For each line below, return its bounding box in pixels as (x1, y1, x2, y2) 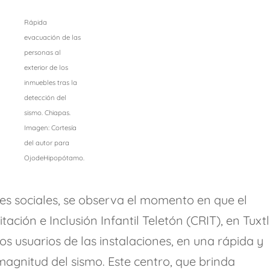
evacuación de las (24, 33, 81, 42)
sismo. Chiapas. (24, 108, 71, 118)
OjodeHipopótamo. (24, 154, 84, 163)
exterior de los (24, 63, 68, 72)
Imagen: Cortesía (24, 124, 77, 133)
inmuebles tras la (24, 78, 77, 87)
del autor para (24, 139, 69, 148)
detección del (24, 93, 66, 102)
